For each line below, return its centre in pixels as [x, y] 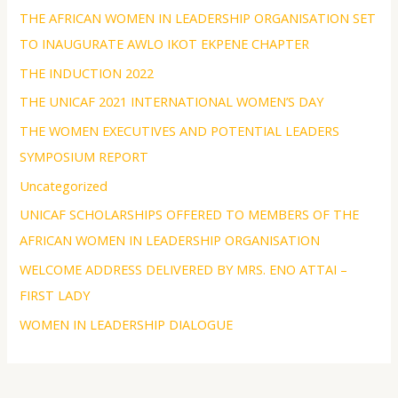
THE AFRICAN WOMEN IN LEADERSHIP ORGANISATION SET [198, 18]
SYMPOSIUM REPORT [84, 157]
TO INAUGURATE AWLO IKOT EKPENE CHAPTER [165, 44]
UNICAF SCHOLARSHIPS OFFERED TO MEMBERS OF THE [190, 215]
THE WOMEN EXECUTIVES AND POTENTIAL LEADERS [180, 131]
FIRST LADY [55, 295]
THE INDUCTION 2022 [87, 72]
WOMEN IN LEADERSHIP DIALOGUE [127, 324]
